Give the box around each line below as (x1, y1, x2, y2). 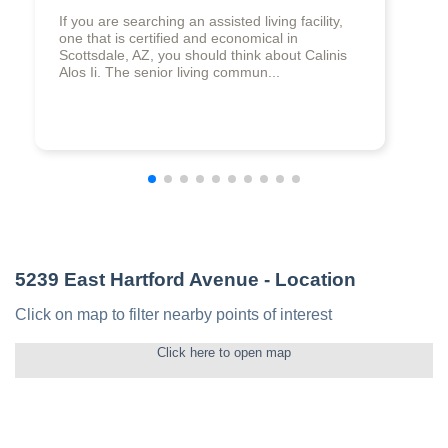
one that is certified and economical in (59, 30, 298, 47)
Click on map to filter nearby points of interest (15, 306, 332, 324)
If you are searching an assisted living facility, (59, 13, 343, 30)
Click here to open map (157, 345, 291, 361)
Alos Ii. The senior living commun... (59, 64, 280, 81)
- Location (259, 269, 356, 291)
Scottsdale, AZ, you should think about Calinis (59, 47, 347, 64)
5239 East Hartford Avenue (15, 269, 259, 291)
